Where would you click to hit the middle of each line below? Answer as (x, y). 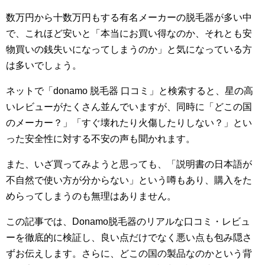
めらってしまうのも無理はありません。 (91, 196)
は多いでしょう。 (44, 65)
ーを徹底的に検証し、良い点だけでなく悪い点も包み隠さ (129, 237)
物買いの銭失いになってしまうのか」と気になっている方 (129, 49)
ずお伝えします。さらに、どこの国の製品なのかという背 (129, 253)
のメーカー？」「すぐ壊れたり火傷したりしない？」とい (129, 122)
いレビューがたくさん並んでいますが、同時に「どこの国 (129, 106)
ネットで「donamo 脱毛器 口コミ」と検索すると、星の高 (130, 91)
